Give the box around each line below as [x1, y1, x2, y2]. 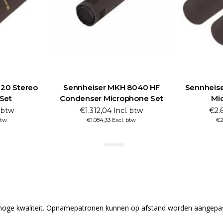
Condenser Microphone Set [60, 93, 163, 103]
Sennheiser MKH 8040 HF [63, 82, 160, 92]
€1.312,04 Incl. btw [80, 106, 143, 115]
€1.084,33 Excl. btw [87, 116, 136, 123]
